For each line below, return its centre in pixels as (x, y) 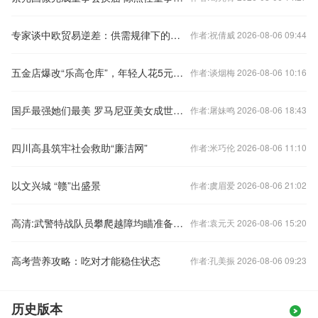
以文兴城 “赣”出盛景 (56, 185)
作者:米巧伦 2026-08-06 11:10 (248, 147)
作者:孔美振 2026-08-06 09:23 (248, 260)
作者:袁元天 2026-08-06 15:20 (248, 223)
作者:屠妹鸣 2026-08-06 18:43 (248, 110)
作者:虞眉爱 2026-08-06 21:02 (248, 185)
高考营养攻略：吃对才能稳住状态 (86, 261)
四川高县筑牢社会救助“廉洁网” (79, 148)
